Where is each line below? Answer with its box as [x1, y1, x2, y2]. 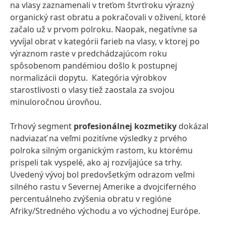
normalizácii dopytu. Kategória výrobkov [10, 72, 166, 83]
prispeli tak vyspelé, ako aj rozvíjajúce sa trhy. [10, 157, 182, 168]
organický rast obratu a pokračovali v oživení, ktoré [10, 12, 206, 23]
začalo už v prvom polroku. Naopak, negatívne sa [10, 24, 197, 35]
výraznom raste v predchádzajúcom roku [10, 48, 167, 59]
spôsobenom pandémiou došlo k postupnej [10, 60, 177, 71]
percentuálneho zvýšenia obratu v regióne [10, 193, 172, 204]
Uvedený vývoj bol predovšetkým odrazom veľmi [10, 169, 195, 180]
